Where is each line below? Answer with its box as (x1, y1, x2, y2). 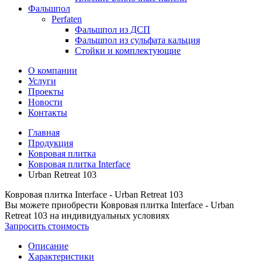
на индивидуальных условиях (47, 211, 170, 220)
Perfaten (51, 14, 82, 24)
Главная (28, 127, 60, 137)
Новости (28, 97, 63, 107)
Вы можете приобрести (5, 200, 101, 210)
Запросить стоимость (5, 221, 89, 231)
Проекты (28, 87, 64, 96)
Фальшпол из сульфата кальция (75, 35, 200, 45)
